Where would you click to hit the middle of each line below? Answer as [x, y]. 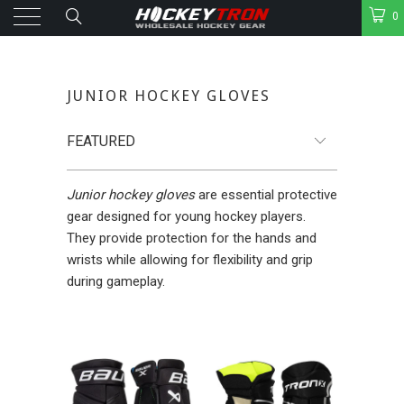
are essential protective [266, 195]
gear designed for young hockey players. [186, 216]
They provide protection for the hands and [192, 238]
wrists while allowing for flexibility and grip [190, 260]
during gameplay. [116, 281]
